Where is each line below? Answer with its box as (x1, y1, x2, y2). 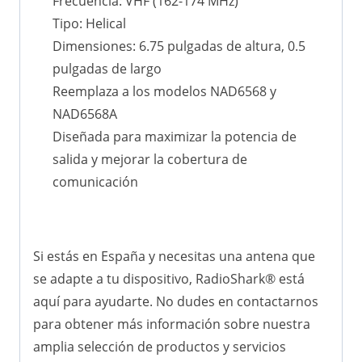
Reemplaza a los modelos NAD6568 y (53, 82, 276, 100)
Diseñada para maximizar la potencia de (53, 127, 297, 145)
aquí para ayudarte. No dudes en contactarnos (33, 292, 318, 310)
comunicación (53, 172, 138, 191)
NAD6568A (53, 104, 117, 123)
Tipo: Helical (53, 14, 126, 32)
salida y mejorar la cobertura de (53, 149, 247, 168)
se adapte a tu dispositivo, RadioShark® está (33, 269, 305, 288)
